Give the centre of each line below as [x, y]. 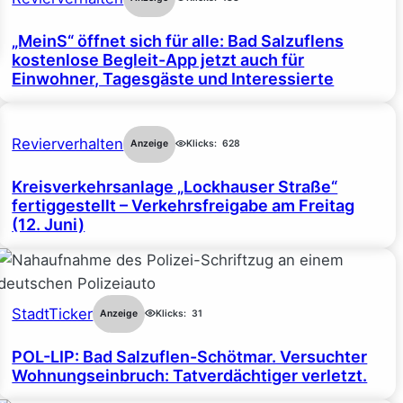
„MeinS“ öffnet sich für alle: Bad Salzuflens [178, 40]
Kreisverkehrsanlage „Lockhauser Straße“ [175, 187]
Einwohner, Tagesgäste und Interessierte [173, 78]
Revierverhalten [68, 144]
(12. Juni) [49, 225]
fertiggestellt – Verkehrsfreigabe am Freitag [184, 206]
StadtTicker [53, 314]
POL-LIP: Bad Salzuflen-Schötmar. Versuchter [190, 356]
